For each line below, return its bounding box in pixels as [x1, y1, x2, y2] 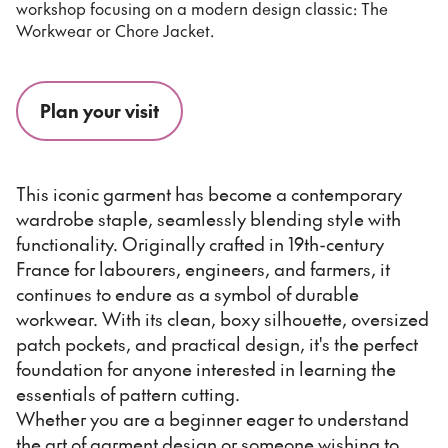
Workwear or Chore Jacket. [16, 18, 218, 41]
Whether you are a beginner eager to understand [16, 405, 409, 431]
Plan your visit [39, 98, 159, 124]
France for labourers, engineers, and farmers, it [16, 255, 390, 281]
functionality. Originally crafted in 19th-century [16, 230, 384, 256]
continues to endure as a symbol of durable [16, 280, 359, 306]
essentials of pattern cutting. [16, 380, 240, 406]
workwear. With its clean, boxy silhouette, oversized [16, 305, 429, 331]
